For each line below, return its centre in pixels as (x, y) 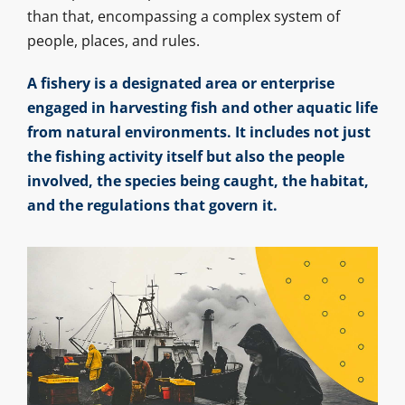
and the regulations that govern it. (152, 205)
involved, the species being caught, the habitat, (198, 180)
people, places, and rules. (113, 40)
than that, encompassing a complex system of (183, 16)
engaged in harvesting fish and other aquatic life (202, 107)
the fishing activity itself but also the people (185, 156)
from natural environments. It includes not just (198, 132)
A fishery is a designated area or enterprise (180, 83)
